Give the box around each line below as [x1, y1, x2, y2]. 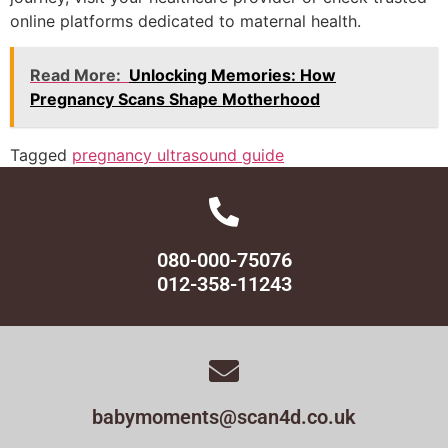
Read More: [30, 65, 121, 86]
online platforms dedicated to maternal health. [10, 10, 361, 31]
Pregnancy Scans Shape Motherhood [30, 89, 320, 110]
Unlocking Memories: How [129, 65, 336, 86]
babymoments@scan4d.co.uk [92, 405, 356, 430]
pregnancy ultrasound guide [72, 145, 284, 166]
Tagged [10, 145, 72, 166]
